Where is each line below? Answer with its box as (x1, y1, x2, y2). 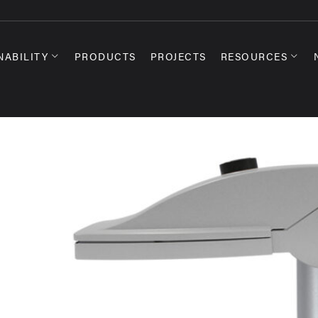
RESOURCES (220, 49, 288, 63)
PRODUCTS (74, 49, 136, 63)
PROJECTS (150, 49, 207, 63)
